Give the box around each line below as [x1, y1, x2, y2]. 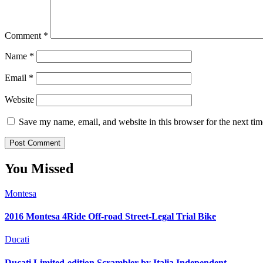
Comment [5, 30, 43, 41]
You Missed [5, 160, 73, 176]
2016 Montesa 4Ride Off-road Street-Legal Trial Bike [5, 211, 216, 221]
